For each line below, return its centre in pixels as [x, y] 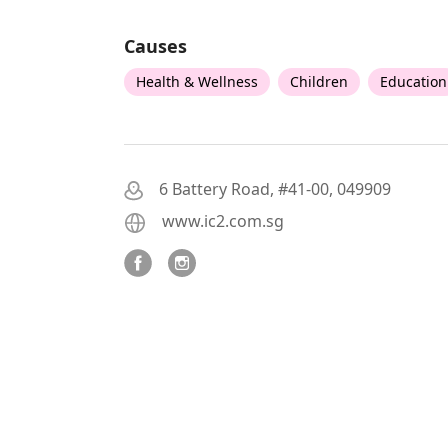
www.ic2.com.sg [223, 221]
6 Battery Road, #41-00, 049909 [275, 189]
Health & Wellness [197, 82]
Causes [155, 46]
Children [319, 82]
